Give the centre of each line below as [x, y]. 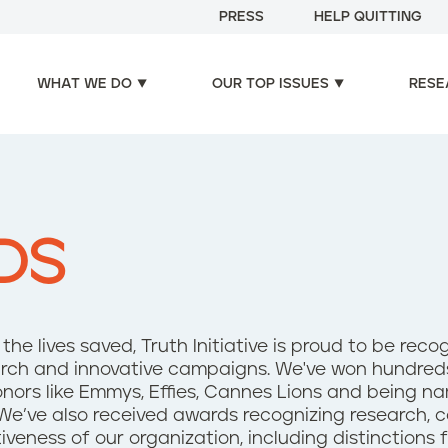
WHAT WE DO [84, 83]
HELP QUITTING [368, 17]
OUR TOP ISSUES [270, 83]
